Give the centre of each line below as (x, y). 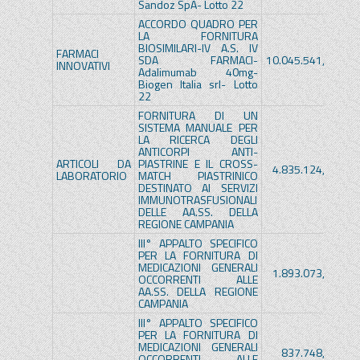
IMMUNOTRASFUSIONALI (197, 200)
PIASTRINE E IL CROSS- (198, 164)
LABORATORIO (91, 176)
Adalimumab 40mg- (198, 72)
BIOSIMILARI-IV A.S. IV (198, 48)
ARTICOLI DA (93, 164)
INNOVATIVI (83, 66)
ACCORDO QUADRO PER (198, 24)
